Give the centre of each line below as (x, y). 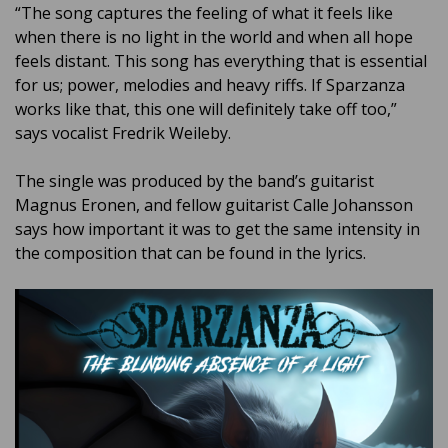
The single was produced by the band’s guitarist (194, 180)
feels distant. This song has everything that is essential (221, 60)
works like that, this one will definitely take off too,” (206, 108)
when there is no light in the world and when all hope (214, 36)
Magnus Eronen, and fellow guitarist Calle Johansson (214, 204)
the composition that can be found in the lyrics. (190, 252)
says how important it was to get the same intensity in (217, 228)
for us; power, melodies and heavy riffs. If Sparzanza (210, 84)
